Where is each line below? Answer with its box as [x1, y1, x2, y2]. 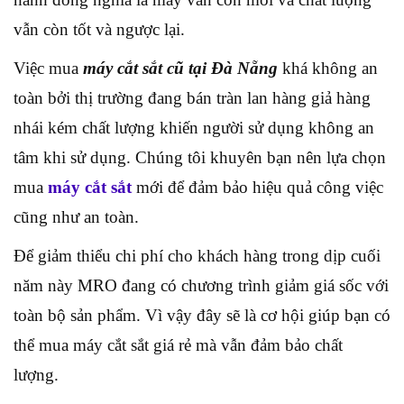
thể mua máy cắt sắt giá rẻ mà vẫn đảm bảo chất [14, 335, 343, 354]
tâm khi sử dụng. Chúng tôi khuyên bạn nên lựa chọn [14, 147, 386, 167]
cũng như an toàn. [14, 207, 139, 226]
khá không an [278, 58, 378, 78]
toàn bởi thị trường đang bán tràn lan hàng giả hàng [14, 87, 371, 107]
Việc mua [14, 58, 83, 78]
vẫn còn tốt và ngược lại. [14, 19, 185, 39]
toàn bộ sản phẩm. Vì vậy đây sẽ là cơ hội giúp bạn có [14, 305, 390, 325]
